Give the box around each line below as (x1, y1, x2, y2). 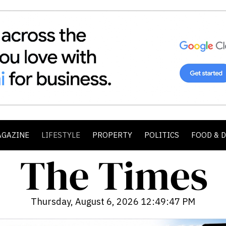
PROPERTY (92, 130, 132, 140)
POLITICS (144, 130, 179, 140)
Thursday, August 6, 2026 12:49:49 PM (31, 196, 195, 207)
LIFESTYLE (41, 130, 80, 140)
